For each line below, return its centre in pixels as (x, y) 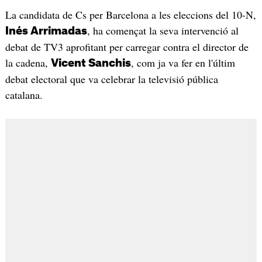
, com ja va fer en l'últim (183, 63)
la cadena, (28, 63)
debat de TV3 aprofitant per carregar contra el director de (127, 47)
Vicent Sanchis (91, 63)
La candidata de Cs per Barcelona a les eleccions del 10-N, (130, 15)
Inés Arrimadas (46, 31)
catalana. (24, 95)
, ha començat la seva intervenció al (163, 31)
